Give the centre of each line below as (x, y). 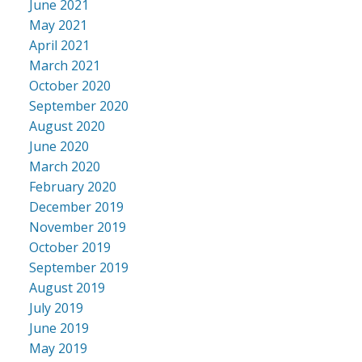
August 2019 (67, 288)
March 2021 (64, 66)
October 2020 (69, 86)
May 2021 (58, 25)
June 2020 (59, 147)
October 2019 (69, 248)
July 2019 (56, 308)
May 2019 (58, 349)
